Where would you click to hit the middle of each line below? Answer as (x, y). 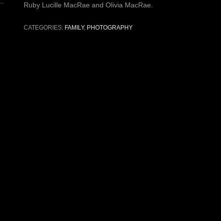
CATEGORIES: (44, 27)
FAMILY (74, 27)
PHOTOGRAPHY (110, 27)
